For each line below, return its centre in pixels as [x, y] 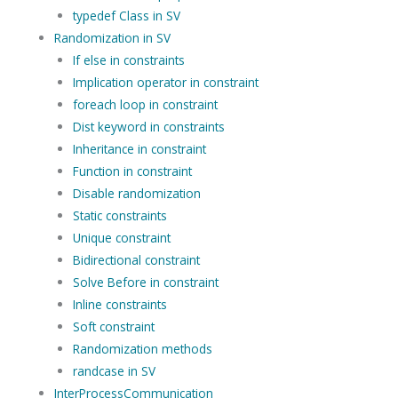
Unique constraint [121, 237]
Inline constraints [119, 304]
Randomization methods [142, 348]
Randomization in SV [113, 37]
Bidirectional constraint [136, 259]
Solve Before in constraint [145, 282]
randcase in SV [114, 370]
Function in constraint [132, 171]
